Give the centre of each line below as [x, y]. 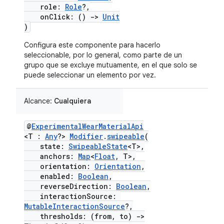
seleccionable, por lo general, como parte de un [103, 55]
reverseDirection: [70, 186]
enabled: [51, 176]
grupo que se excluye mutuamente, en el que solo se [110, 65]
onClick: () [57, 17]
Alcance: [39, 101]
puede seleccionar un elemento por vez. [90, 75]
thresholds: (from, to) [80, 216]
